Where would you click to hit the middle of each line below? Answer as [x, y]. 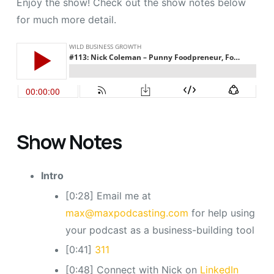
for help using [221, 213]
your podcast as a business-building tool [160, 230]
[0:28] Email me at [108, 195]
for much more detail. [66, 20]
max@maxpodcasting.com [127, 213]
